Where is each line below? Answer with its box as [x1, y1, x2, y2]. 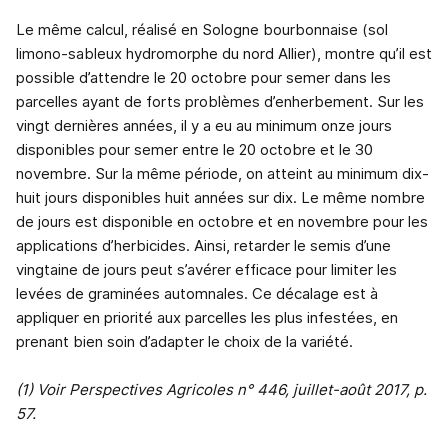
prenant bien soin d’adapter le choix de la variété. [16, 332, 353, 352]
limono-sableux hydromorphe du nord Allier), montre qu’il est [16, 44, 432, 64]
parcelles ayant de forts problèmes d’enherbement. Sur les [16, 92, 424, 112]
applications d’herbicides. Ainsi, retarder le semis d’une [16, 236, 391, 256]
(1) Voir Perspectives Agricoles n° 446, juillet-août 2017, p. [16, 380, 427, 400]
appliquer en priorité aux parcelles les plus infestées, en [16, 308, 398, 328]
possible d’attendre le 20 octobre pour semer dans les [16, 68, 391, 88]
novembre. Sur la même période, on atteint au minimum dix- [16, 164, 429, 184]
